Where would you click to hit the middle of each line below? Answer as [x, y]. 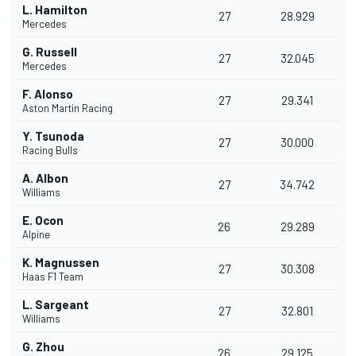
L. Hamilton [55, 10]
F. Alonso [48, 94]
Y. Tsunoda [53, 136]
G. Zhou [43, 347]
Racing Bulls [50, 151]
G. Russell [50, 52]
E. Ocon [43, 221]
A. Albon [45, 178]
